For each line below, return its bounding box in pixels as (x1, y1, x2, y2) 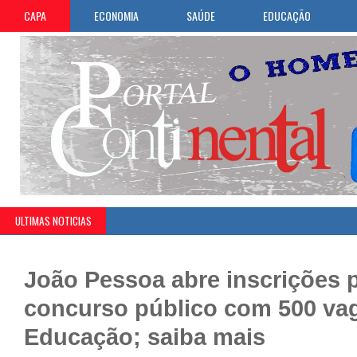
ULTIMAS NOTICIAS (15, 213, 92, 229)
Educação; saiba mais (24, 324, 265, 350)
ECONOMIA (94, 7, 139, 24)
